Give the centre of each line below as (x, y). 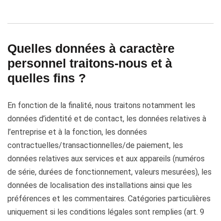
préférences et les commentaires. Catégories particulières (109, 199)
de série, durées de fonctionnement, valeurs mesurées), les (110, 172)
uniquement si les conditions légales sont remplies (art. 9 (106, 212)
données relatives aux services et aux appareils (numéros (106, 159)
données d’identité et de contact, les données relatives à (107, 119)
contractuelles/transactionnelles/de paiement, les (95, 145)
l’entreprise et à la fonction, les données (77, 132)
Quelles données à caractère (91, 48)
